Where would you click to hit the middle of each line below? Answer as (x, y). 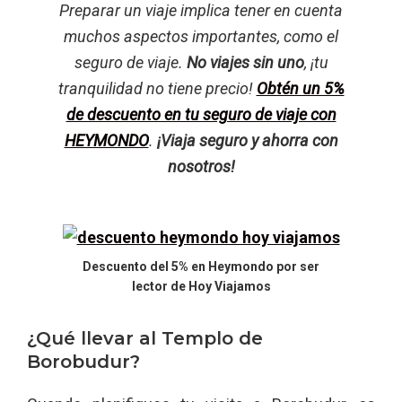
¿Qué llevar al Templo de (145, 339)
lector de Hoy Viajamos (201, 287)
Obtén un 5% (300, 89)
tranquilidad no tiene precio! (157, 89)
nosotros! (201, 167)
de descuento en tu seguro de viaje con (201, 115)
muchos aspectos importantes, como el (201, 37)
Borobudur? (83, 362)
